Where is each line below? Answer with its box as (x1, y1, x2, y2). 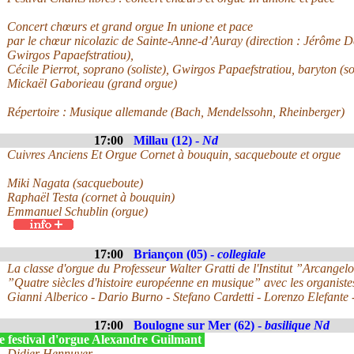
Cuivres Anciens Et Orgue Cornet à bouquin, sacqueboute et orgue (7, 148, 341, 161)
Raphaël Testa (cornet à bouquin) (7, 190, 175, 204)
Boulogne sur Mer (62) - (134, 318, 265, 332)
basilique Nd (265, 318, 330, 332)
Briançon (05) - (134, 247, 217, 261)
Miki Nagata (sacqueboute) (7, 176, 143, 190)
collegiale (217, 247, 265, 261)
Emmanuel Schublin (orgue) (7, 205, 148, 218)
